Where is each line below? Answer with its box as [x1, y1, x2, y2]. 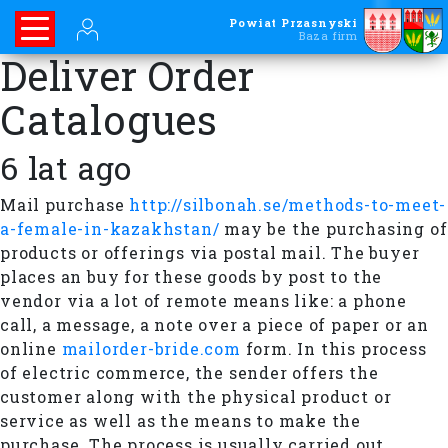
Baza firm [298, 27, 358, 43]
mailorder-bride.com [61, 338, 241, 360]
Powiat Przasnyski [229, 14, 358, 30]
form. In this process [240, 338, 427, 360]
